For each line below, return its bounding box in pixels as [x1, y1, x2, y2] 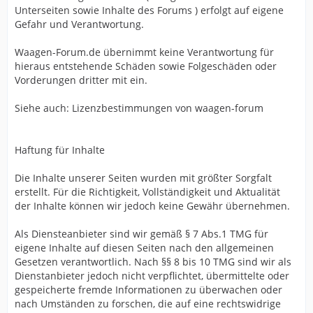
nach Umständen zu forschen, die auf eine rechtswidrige [15, 297, 281, 310]
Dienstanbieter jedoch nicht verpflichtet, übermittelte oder [15, 269, 289, 282]
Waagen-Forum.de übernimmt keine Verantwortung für [15, 45, 274, 59]
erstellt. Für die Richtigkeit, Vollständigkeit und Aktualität [15, 185, 280, 198]
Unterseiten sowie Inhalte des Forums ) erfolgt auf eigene [15, 3, 284, 17]
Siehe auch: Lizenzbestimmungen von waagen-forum [15, 101, 263, 115]
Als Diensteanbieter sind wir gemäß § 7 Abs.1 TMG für [15, 227, 268, 240]
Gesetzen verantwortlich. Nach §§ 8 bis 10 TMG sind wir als [15, 255, 291, 268]
